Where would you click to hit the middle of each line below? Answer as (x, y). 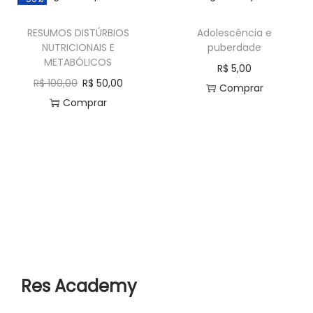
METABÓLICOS (78, 62)
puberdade (235, 47)
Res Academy (79, 286)
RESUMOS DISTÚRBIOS (78, 32)
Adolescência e (235, 32)
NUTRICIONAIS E (78, 47)
